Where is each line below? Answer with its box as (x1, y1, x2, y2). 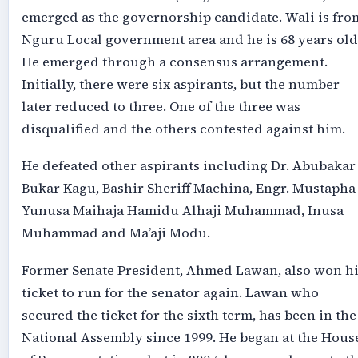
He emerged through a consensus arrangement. (21, 52, 328, 71)
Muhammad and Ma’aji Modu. (21, 224, 210, 243)
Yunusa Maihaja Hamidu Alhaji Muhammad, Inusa (21, 201, 344, 221)
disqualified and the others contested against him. (21, 119, 345, 138)
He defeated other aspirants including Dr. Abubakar (21, 157, 356, 176)
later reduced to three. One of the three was (21, 97, 300, 116)
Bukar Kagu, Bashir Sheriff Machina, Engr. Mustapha (21, 179, 356, 198)
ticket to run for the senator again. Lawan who (21, 283, 319, 302)
